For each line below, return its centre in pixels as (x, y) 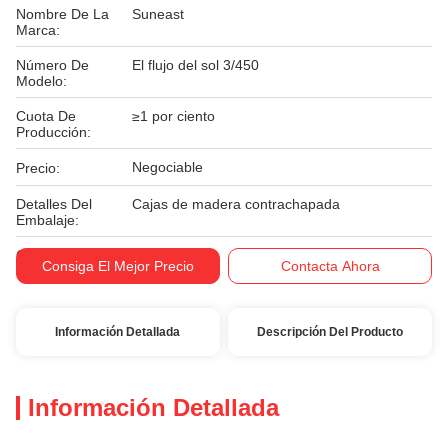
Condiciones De (66, 255)
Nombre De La (62, 14)
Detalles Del (54, 204)
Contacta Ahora (330, 266)
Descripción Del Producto (330, 332)
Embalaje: (47, 220)
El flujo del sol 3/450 (195, 65)
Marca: (38, 30)
